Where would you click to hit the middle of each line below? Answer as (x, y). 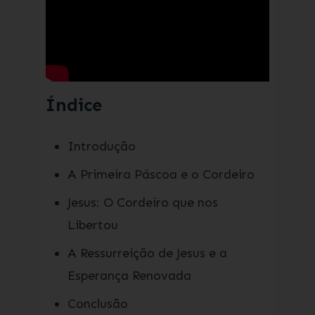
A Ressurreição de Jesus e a (147, 253)
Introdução (101, 146)
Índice (73, 105)
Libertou (92, 225)
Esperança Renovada (129, 276)
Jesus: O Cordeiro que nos (142, 202)
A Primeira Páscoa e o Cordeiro (161, 174)
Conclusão (97, 304)
